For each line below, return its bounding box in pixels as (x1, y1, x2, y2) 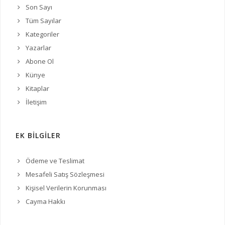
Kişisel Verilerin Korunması (26, 183, 106, 193)
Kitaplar (26, 84, 49, 93)
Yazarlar (26, 43, 51, 53)
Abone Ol (26, 57, 54, 66)
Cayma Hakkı (26, 197, 65, 206)
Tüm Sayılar (26, 16, 61, 26)
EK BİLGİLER (16, 131, 61, 141)
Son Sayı (26, 3, 52, 12)
